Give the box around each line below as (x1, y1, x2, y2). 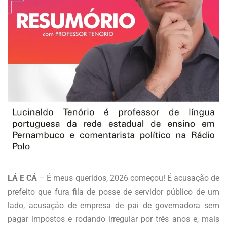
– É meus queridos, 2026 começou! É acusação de (37, 173, 220, 183)
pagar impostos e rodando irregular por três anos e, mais (8, 214, 219, 224)
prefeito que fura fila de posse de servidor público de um (8, 186, 219, 197)
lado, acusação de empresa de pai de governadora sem (8, 200, 219, 210)
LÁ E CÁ (8, 173, 37, 183)
